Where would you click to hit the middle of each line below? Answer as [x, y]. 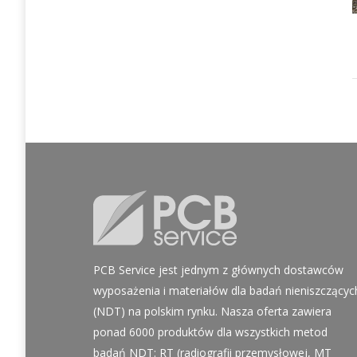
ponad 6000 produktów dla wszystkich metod [210, 331]
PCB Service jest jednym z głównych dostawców [218, 269]
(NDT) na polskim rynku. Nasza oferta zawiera [212, 311]
